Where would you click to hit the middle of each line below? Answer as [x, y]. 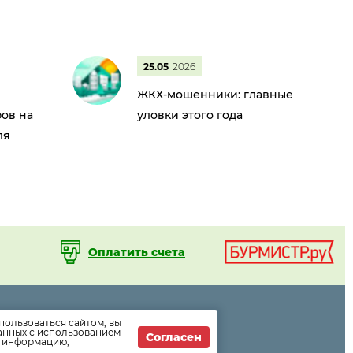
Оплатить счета [137, 252]
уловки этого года [190, 115]
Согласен [174, 337]
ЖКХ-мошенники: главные [215, 95]
